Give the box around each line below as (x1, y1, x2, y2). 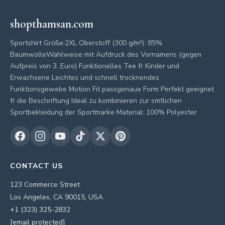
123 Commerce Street (10, 180, 80, 189)
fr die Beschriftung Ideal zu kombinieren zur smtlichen (10, 96, 182, 105)
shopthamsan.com (10, 17, 93, 31)
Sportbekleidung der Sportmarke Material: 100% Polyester (10, 107, 197, 117)
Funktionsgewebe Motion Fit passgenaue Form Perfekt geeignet (10, 84, 214, 94)
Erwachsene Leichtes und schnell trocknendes (10, 73, 159, 82)
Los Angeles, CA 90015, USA (10, 192, 103, 202)
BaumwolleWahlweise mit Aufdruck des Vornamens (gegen (10, 50, 201, 59)
